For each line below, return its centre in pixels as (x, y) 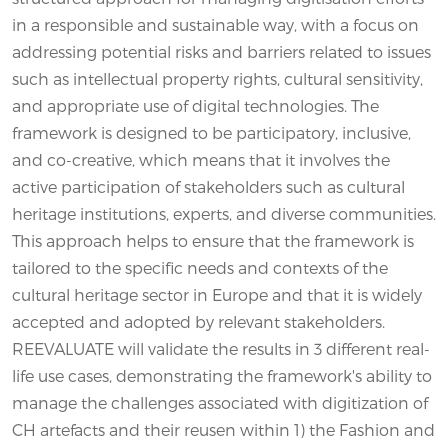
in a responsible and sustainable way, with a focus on (215, 24)
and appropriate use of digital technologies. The (195, 105)
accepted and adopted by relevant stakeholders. (198, 321)
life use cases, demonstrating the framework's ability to (222, 375)
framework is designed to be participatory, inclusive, (211, 132)
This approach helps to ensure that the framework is (213, 240)
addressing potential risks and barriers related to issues (221, 51)
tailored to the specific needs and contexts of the (200, 267)
